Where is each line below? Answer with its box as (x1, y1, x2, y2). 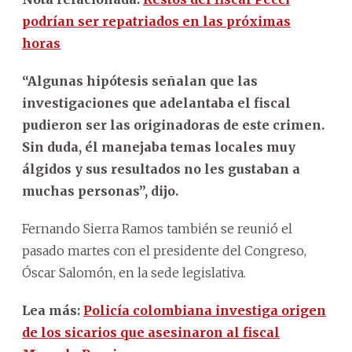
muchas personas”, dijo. (22, 182, 178, 199)
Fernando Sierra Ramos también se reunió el (22, 220, 292, 236)
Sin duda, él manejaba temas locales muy (22, 138, 295, 155)
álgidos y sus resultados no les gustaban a (22, 160, 300, 177)
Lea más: (22, 302, 83, 318)
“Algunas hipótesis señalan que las (22, 72, 258, 89)
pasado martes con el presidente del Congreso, (22, 242, 306, 258)
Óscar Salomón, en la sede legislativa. (22, 264, 246, 280)
